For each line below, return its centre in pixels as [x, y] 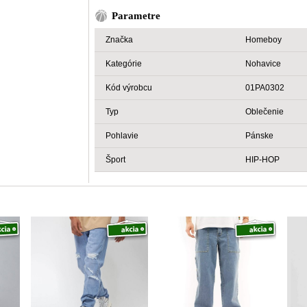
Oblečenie [265, 111]
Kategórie [124, 63]
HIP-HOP [263, 159]
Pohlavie [122, 135]
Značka [120, 39]
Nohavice [263, 63]
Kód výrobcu [129, 87]
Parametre [136, 15]
